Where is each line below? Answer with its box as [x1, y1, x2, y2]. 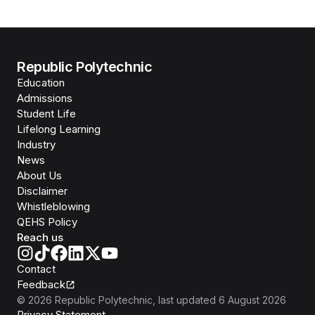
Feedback [17, 278, 65, 292]
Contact [17, 262, 56, 276]
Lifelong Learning [17, 122, 101, 136]
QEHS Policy [17, 215, 77, 229]
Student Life [17, 107, 76, 121]
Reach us [17, 231, 63, 245]
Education [17, 76, 65, 90]
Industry [17, 138, 56, 152]
